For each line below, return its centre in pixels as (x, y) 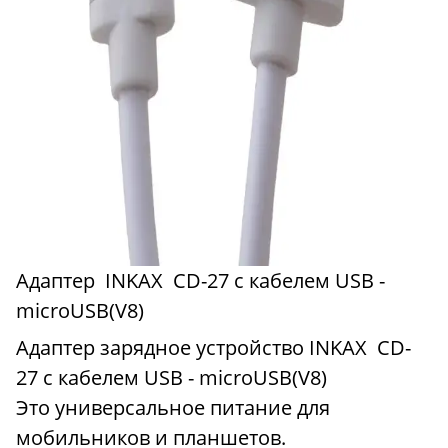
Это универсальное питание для (173, 407)
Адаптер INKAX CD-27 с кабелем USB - (200, 280)
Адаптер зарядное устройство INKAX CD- (213, 347)
